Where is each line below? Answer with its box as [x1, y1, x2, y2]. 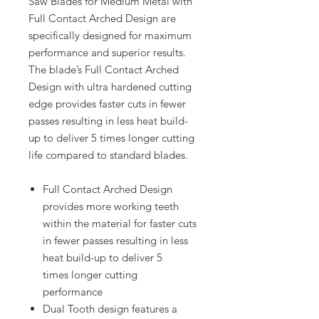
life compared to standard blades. [28, 148, 188, 162]
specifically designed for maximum [28, 28, 192, 42]
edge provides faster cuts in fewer [28, 97, 186, 110]
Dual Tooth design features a [43, 302, 177, 315]
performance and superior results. [28, 46, 186, 59]
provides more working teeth [43, 199, 179, 213]
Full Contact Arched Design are [28, 11, 176, 25]
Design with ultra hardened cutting [28, 80, 192, 93]
